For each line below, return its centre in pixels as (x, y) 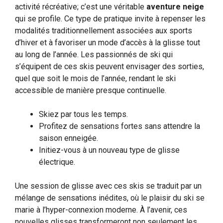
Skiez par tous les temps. (83, 114)
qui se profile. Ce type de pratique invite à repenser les (110, 18)
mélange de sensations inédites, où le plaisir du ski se (110, 198)
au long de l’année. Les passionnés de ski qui (94, 54)
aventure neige (175, 6)
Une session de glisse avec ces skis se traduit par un (108, 186)
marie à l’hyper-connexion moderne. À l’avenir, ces (101, 210)
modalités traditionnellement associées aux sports (104, 30)
